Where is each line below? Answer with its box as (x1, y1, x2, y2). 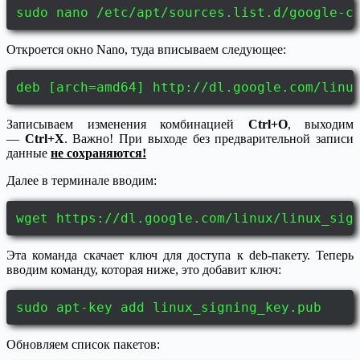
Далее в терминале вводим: (6, 173, 157, 187)
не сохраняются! (51, 145, 146, 160)
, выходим (287, 117, 354, 131)
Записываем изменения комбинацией (6, 117, 234, 131)
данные (6, 145, 51, 160)
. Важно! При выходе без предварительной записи (63, 131, 354, 145)
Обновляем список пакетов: (6, 337, 160, 351)
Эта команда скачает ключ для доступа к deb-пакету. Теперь (6, 247, 354, 262)
